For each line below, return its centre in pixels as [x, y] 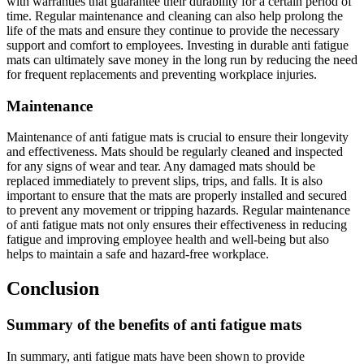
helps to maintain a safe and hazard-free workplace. [138, 254]
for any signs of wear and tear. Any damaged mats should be [161, 167]
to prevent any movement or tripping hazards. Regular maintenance [178, 210]
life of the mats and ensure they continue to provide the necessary [173, 30]
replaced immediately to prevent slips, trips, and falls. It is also [165, 181]
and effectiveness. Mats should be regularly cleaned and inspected [175, 152]
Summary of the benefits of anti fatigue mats [154, 325]
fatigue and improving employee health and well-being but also [168, 240]
